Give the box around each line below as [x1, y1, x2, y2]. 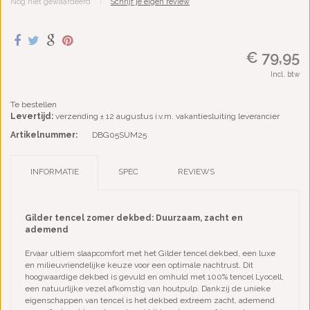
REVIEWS [177, 167, 215, 177]
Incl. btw [271, 70, 300, 79]
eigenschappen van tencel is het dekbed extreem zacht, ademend [25, 295, 275, 306]
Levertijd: [10, 111, 55, 122]
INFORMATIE [30, 167, 79, 177]
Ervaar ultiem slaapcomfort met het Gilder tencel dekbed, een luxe [25, 248, 275, 259]
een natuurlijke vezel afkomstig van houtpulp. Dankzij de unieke [25, 284, 271, 294]
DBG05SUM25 [92, 130, 147, 140]
